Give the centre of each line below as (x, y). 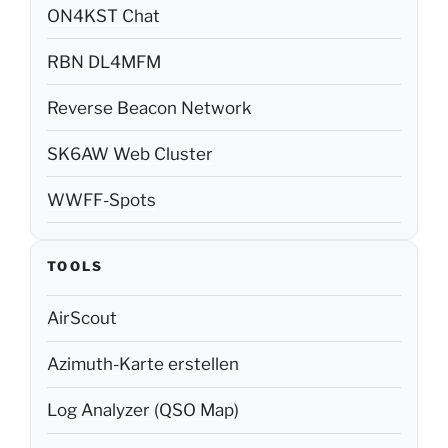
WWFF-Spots (101, 199)
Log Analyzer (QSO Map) (143, 410)
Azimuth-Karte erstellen (143, 364)
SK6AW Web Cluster (130, 153)
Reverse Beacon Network (149, 107)
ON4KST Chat (103, 15)
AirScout (82, 318)
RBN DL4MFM (104, 61)
